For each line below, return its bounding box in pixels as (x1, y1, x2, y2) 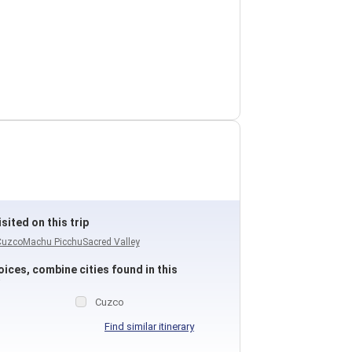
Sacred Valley (82, 236, 140, 247)
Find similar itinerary (104, 321, 194, 332)
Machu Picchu (22, 236, 82, 247)
